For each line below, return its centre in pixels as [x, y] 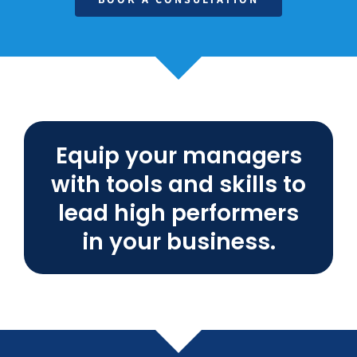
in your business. [178, 242]
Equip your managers [178, 156]
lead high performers [178, 214]
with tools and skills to [178, 185]
